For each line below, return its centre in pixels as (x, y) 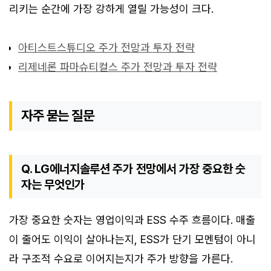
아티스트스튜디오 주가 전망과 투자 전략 (106, 48)
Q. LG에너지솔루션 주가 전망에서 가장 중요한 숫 (133, 169)
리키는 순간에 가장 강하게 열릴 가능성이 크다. (111, 9)
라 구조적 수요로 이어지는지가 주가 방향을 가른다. (121, 259)
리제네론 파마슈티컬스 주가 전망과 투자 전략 (118, 67)
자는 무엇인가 (53, 185)
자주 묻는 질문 (58, 116)
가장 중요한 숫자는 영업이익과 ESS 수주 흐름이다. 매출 (132, 220)
